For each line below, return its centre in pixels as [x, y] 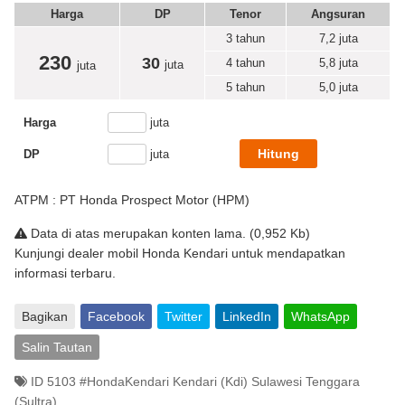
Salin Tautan [57, 347]
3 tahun [245, 38]
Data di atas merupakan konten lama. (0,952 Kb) [169, 233]
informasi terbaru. [65, 273]
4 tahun [245, 63]
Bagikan [45, 316]
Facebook [116, 316]
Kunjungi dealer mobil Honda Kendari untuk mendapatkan [180, 253]
